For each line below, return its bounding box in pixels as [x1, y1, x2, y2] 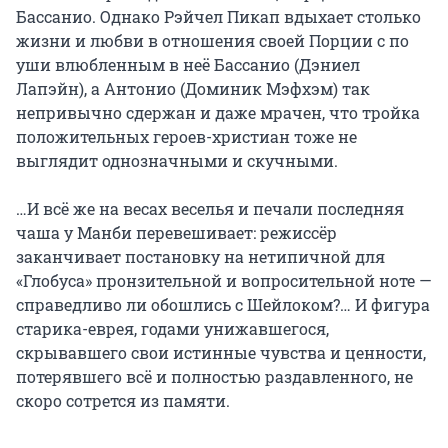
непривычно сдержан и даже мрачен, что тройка [16, 101, 420, 123]
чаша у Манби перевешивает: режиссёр [16, 221, 337, 243]
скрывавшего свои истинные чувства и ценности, [16, 341, 426, 363]
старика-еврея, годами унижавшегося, [16, 317, 329, 339]
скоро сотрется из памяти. [16, 389, 230, 411]
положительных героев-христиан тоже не [16, 125, 357, 147]
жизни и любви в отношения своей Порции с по [16, 29, 409, 51]
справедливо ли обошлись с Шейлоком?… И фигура [16, 293, 430, 315]
